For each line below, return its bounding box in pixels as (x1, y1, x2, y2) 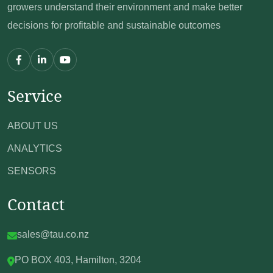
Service (7, 84, 62, 107)
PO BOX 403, (15, 254, 76, 265)
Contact (7, 193, 65, 215)
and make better (173, 1, 243, 12)
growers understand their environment (7, 1, 173, 12)
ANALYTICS (7, 143, 62, 154)
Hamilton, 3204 (76, 254, 141, 265)
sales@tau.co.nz (17, 229, 89, 239)
